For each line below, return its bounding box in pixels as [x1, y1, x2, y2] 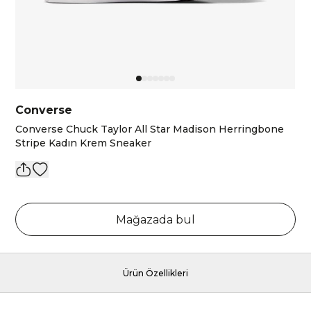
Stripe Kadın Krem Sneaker [15, 137, 152, 149]
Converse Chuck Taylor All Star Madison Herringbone [15, 123, 285, 135]
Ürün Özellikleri [123, 268, 188, 278]
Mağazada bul [116, 213, 195, 226]
